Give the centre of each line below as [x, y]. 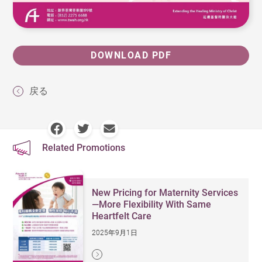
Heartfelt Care [122, 216]
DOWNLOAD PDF [131, 56]
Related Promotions [84, 147]
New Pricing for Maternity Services [165, 192]
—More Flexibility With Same [152, 204]
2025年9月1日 [115, 232]
